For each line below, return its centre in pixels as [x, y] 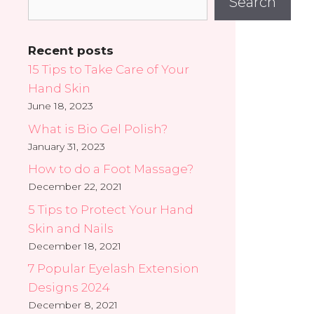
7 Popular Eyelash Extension [114, 269]
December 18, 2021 [75, 246]
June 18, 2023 [61, 106]
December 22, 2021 [75, 187]
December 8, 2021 [73, 305]
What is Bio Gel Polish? [98, 129]
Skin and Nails [71, 228]
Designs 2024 [69, 288]
